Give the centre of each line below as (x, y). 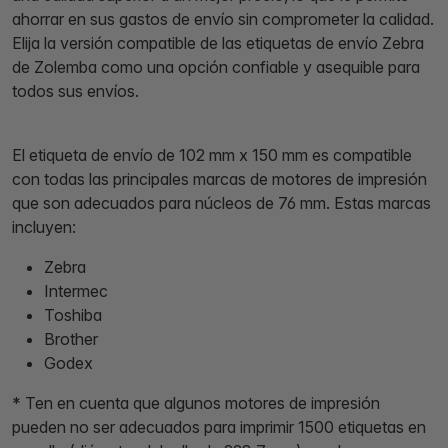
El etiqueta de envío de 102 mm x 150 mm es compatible (212, 154)
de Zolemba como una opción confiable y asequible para (216, 66)
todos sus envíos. (75, 90)
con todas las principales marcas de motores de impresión (219, 178)
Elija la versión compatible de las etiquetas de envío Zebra (218, 42)
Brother (71, 338)
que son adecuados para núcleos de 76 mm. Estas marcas (221, 202)
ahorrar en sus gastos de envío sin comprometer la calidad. (223, 18)
